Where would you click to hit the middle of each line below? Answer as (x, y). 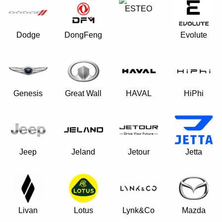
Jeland (83, 152)
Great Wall (83, 93)
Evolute (194, 35)
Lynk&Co (139, 210)
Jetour (139, 152)
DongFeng (83, 35)
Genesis (28, 93)
